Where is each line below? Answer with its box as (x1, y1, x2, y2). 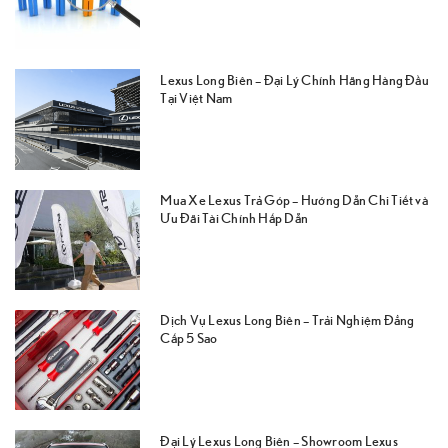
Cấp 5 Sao (160, 329, 218, 347)
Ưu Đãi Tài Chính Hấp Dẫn (160, 209, 309, 227)
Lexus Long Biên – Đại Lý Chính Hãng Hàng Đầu (160, 70, 429, 88)
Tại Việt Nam (160, 88, 233, 106)
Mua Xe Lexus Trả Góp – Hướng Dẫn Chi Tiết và (160, 191, 428, 209)
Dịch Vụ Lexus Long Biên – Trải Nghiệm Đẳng (160, 311, 415, 329)
